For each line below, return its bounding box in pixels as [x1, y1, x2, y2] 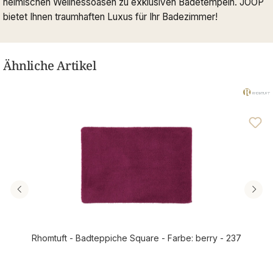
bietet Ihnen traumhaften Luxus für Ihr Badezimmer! [3, 11, 218, 23]
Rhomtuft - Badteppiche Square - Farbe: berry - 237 [32, 233, 241, 244]
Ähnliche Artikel [3, 57, 96, 74]
